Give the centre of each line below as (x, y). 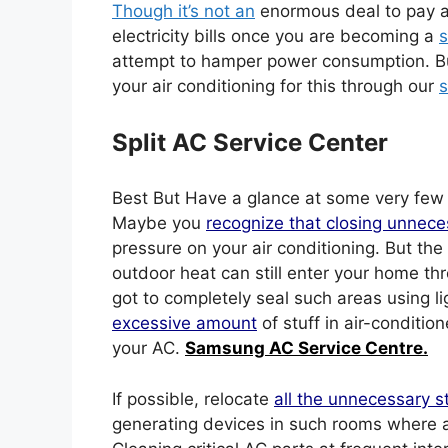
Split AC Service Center (250, 142)
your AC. (148, 348)
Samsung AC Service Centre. (306, 348)
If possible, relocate (193, 398)
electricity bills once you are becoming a (275, 36)
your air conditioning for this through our (275, 86)
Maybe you (159, 223)
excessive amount (184, 323)
